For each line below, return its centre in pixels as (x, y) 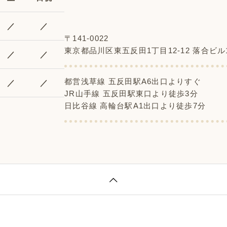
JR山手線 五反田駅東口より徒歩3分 (131, 93)
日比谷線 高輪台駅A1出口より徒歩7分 (135, 105)
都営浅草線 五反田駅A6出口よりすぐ (133, 81)
